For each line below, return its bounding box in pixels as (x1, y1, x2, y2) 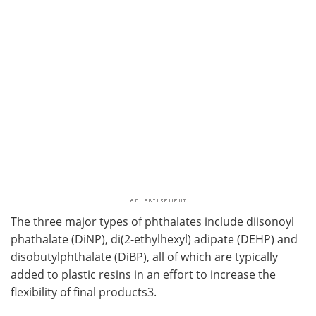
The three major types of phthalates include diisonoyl (11, 213, 294, 229)
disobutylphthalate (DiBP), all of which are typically (11, 248, 278, 265)
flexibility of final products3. (11, 284, 157, 300)
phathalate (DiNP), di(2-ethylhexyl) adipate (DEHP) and (11, 231, 298, 247)
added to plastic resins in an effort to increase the (11, 266, 276, 282)
